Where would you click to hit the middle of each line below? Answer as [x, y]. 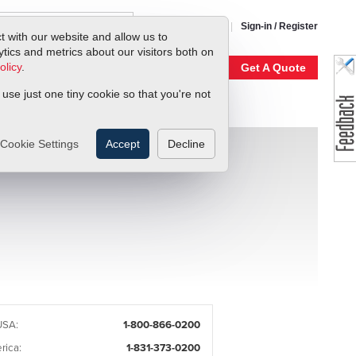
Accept [123, 144]
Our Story [84, 67]
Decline [186, 144]
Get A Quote [273, 67]
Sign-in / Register [279, 26]
